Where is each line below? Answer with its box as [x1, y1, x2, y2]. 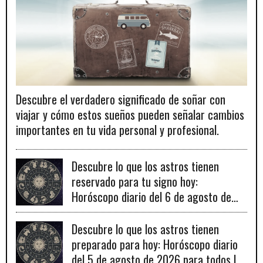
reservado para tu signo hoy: [72, 173, 198, 191]
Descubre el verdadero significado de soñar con [16, 90, 225, 109]
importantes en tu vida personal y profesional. [16, 121, 219, 139]
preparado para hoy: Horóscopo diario [72, 235, 238, 254]
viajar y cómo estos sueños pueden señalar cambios [16, 106, 244, 124]
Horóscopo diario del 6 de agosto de [72, 188, 231, 206]
